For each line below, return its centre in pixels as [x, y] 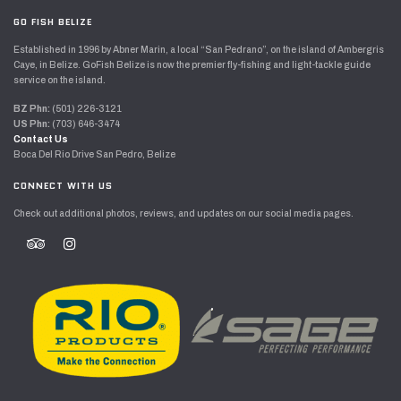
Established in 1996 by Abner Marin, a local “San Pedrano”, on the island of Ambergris [199, 49]
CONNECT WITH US [63, 185]
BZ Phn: [32, 108]
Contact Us [41, 139]
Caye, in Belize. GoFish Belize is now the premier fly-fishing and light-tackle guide [192, 64]
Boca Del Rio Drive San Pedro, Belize [94, 154]
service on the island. [60, 80]
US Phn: [32, 124]
